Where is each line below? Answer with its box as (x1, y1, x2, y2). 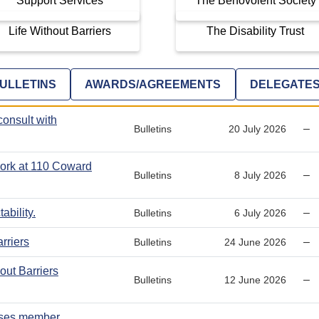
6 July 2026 (234, 206, 287, 219)
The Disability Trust (206, 24, 305, 37)
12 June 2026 (224, 273, 287, 286)
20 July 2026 (229, 122, 287, 135)
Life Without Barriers (9, 24, 112, 37)
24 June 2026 (224, 236, 287, 248)
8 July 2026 (234, 169, 287, 181)
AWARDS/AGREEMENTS (85, 78, 221, 90)
